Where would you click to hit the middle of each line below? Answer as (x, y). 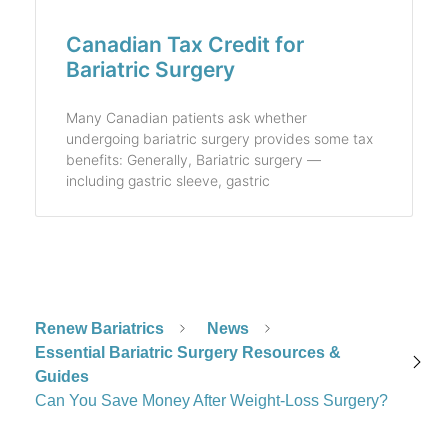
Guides (62, 376)
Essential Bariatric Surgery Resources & (188, 352)
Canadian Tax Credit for (185, 44)
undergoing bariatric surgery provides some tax (219, 138)
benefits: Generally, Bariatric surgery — (193, 159)
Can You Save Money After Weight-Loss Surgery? (211, 400)
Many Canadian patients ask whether (186, 117)
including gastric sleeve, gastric (168, 180)
